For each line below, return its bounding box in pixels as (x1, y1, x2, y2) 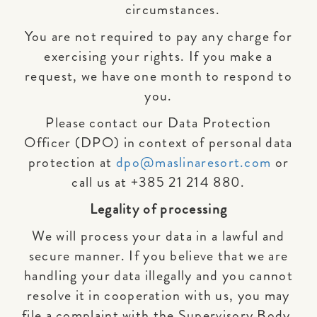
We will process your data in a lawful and (32, 226, 285, 246)
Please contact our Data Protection (45, 113, 272, 133)
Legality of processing (89, 199, 228, 219)
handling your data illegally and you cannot (24, 265, 293, 286)
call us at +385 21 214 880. (71, 172, 246, 192)
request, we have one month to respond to (25, 66, 292, 86)
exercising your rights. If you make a (44, 46, 273, 67)
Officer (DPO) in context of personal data (24, 132, 293, 153)
